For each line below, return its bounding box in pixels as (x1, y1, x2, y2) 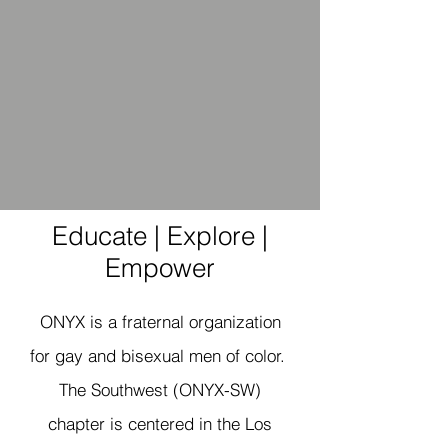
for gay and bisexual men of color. (30, 345, 290, 366)
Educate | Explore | (52, 220, 268, 252)
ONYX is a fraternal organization (39, 311, 281, 332)
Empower (105, 252, 215, 284)
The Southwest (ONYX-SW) (59, 379, 261, 400)
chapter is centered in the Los (48, 413, 272, 434)
